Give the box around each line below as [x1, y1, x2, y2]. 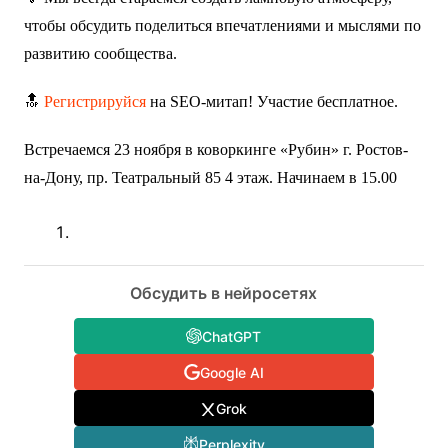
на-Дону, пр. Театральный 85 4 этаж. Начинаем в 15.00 [23, 169, 397, 187]
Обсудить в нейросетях [130, 283, 318, 304]
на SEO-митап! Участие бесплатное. [145, 93, 398, 111]
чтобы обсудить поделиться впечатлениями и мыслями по [23, 17, 421, 35]
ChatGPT [202, 327, 262, 345]
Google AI [199, 363, 264, 381]
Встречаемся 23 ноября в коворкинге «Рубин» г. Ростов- [23, 141, 408, 159]
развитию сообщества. [23, 45, 177, 63]
